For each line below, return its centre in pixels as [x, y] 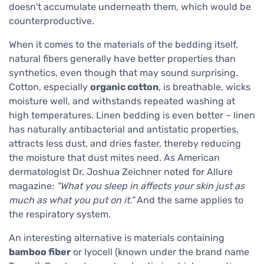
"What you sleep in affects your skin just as [151, 186]
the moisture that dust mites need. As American [114, 158]
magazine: [33, 186]
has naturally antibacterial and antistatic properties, [124, 130]
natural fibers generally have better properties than [122, 59]
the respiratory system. [60, 214]
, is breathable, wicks [204, 87]
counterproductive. [52, 21]
